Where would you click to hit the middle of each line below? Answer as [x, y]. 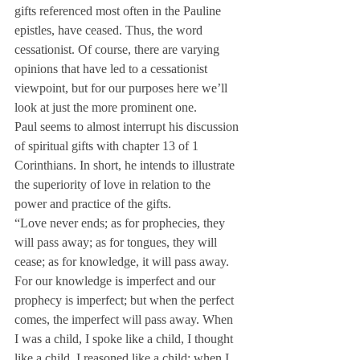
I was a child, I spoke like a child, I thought [125, 339]
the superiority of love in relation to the [114, 184]
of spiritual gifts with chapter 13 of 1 [108, 146]
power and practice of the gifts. [93, 204]
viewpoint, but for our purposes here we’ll [123, 88]
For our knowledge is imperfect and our [117, 281]
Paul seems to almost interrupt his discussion [128, 127]
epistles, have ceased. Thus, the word [110, 30]
